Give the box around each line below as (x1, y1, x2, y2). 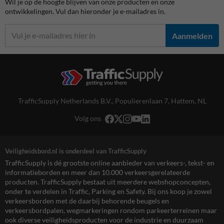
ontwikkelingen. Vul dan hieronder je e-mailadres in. (5, 7, 165, 16)
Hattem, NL (170, 96, 206, 105)
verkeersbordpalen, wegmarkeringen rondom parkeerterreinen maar (5, 205, 217, 214)
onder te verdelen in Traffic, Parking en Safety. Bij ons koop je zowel (5, 186, 212, 195)
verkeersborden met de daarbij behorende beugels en (5, 196, 169, 205)
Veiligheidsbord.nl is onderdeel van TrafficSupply (5, 146, 146, 155)
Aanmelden (172, 30, 212, 40)
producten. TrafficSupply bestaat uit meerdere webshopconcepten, (5, 177, 210, 186)
